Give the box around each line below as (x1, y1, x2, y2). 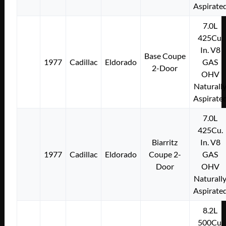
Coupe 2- (148, 149, 181, 159)
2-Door (152, 63, 178, 73)
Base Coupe (144, 51, 186, 61)
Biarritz (152, 137, 178, 147)
